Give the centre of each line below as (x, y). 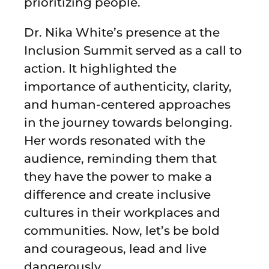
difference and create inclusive (117, 194)
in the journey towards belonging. (128, 122)
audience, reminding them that (120, 158)
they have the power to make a (118, 176)
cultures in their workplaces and (122, 212)
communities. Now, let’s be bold (122, 230)
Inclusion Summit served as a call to (133, 50)
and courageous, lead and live (115, 248)
